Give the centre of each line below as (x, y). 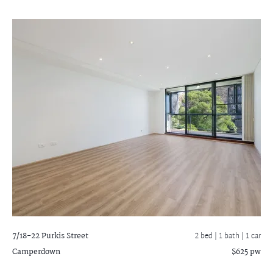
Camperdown (36, 252)
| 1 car (251, 236)
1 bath (230, 236)
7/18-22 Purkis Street (50, 236)
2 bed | (207, 236)
